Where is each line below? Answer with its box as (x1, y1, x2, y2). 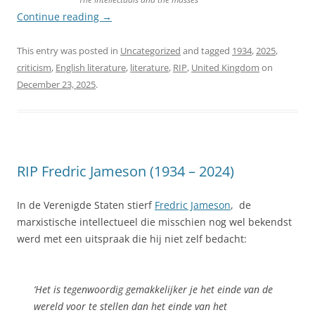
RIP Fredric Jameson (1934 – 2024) (17, 161, 234, 181)
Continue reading (17, 9, 102, 23)
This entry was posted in (17, 44, 120, 57)
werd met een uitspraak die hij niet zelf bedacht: (17, 231, 247, 245)
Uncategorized (120, 44, 181, 57)
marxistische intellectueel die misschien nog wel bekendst (17, 214, 292, 229)
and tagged (181, 44, 232, 57)
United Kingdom (191, 60, 259, 74)
